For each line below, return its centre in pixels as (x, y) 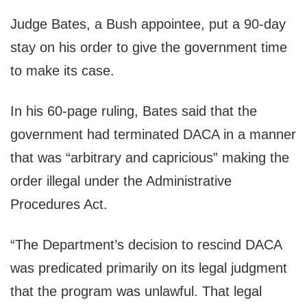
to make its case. (62, 71)
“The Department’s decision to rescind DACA (146, 245)
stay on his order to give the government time (149, 48)
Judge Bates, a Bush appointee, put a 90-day (148, 24)
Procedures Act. (59, 205)
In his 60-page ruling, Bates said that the (134, 111)
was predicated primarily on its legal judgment (149, 268)
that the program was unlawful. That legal (136, 292)
